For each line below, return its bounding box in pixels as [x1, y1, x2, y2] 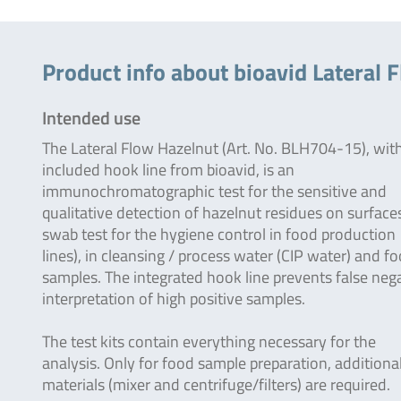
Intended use [42, 104, 141, 132]
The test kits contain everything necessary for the [42, 329, 376, 354]
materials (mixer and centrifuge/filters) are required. [42, 372, 390, 397]
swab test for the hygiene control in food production [42, 222, 396, 246]
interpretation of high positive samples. [42, 286, 305, 311]
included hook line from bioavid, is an [42, 158, 294, 182]
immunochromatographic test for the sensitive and [42, 179, 387, 203]
